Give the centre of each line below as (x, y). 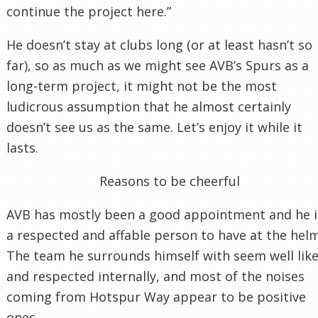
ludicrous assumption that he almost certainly (149, 106)
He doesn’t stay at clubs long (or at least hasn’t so (159, 44)
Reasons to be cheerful (169, 181)
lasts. (22, 147)
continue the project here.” (89, 11)
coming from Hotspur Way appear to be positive (156, 296)
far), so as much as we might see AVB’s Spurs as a (158, 65)
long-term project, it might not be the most (142, 86)
